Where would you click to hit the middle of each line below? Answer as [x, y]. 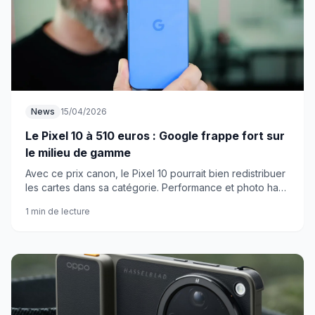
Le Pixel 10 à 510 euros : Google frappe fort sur [155, 136]
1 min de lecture [58, 211]
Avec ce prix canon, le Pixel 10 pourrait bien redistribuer [155, 173]
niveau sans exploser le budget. [100, 201]
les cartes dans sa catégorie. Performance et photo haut [156, 187]
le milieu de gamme [78, 153]
